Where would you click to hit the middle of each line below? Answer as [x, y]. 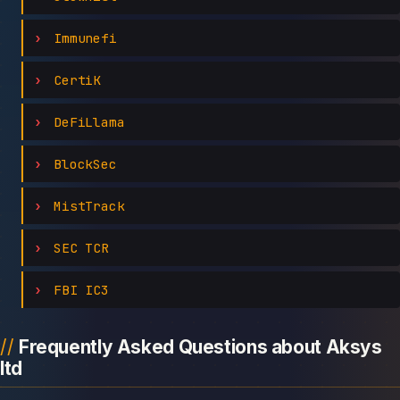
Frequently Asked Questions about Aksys [200, 346]
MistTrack [89, 205]
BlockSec [85, 163]
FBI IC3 [81, 289]
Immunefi [85, 37]
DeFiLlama [89, 121]
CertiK [77, 79]
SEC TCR [81, 247]
